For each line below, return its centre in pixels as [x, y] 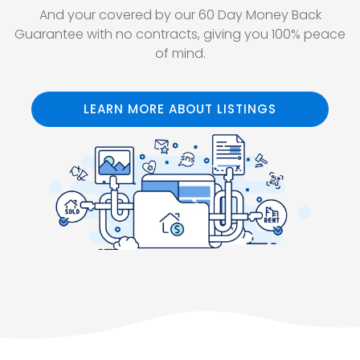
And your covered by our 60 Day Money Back [180, 15]
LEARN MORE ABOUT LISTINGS [180, 108]
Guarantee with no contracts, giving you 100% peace [180, 35]
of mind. [180, 54]
